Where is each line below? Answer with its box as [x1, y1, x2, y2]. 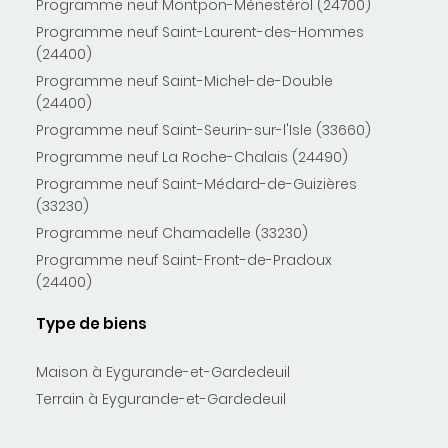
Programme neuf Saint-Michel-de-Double [36, 71, 333, 92]
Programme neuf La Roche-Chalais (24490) [36, 147, 348, 168]
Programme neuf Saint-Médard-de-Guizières [36, 174, 357, 195]
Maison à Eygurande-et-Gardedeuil [36, 362, 290, 383]
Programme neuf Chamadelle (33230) [36, 223, 308, 244]
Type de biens [36, 313, 147, 335]
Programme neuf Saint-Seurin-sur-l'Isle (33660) [36, 120, 371, 141]
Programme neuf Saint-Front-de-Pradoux [36, 250, 332, 271]
